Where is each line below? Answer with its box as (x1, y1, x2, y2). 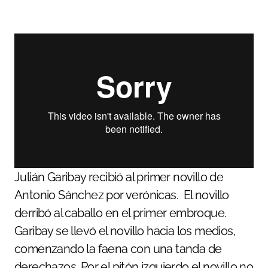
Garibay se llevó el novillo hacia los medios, (14, 224, 236, 238)
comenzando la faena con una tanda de (14, 242, 222, 256)
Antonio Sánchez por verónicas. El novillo (14, 188, 229, 202)
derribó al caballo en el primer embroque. (14, 206, 227, 220)
